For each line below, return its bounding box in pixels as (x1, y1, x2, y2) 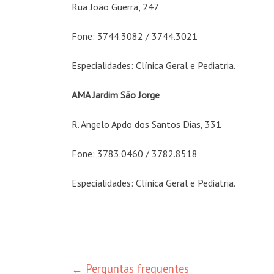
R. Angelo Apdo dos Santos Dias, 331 (72, 118, 221, 130)
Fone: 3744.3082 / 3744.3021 (72, 30, 198, 42)
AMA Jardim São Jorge (72, 89, 160, 101)
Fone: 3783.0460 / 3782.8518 (72, 147, 198, 160)
